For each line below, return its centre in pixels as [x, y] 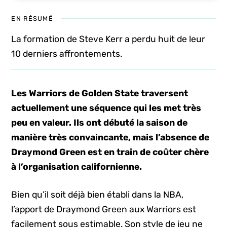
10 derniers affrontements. [67, 54]
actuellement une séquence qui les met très [106, 108]
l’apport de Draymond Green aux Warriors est [104, 210]
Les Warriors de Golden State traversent [100, 93]
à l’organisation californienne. [77, 167]
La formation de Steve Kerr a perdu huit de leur [108, 39]
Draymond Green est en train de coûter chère [110, 152]
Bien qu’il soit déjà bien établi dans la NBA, [98, 195]
